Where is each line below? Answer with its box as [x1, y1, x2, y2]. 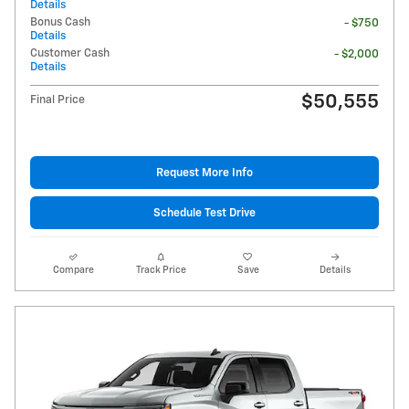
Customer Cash [30, 47, 110, 59]
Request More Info [156, 166, 253, 179]
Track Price [135, 266, 186, 276]
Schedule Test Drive [153, 206, 256, 219]
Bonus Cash [30, 16, 90, 28]
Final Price [30, 93, 85, 106]
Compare [53, 266, 95, 276]
